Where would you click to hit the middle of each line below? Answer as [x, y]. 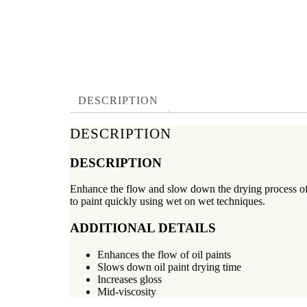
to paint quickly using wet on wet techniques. [168, 201]
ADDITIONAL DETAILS [143, 228]
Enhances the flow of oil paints [164, 254]
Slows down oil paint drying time [169, 267]
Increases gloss [130, 279]
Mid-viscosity [127, 291]
